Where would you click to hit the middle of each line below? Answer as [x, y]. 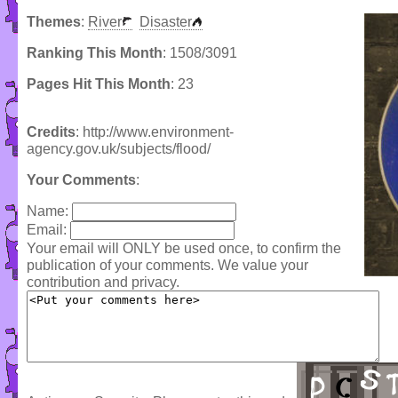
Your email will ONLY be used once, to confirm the [184, 249]
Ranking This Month [95, 53]
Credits [51, 132]
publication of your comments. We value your [167, 266]
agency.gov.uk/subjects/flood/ [119, 149]
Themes [54, 22]
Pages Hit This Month [99, 84]
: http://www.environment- [155, 132]
